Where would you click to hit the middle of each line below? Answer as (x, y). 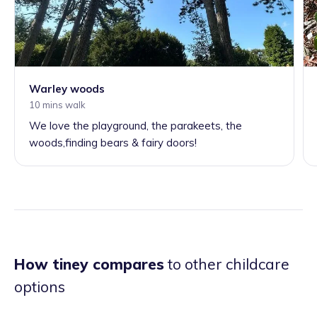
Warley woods (67, 89)
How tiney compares (89, 264)
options (40, 287)
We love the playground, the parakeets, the (136, 126)
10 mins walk (57, 105)
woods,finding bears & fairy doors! (113, 143)
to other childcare (227, 264)
